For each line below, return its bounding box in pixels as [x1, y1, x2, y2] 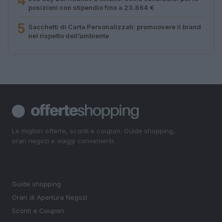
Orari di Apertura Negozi [12, 193, 87, 202]
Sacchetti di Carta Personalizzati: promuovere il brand [28, 22, 201, 31]
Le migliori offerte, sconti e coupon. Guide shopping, [12, 126, 175, 135]
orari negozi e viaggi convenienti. [12, 136, 115, 145]
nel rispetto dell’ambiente [28, 31, 109, 40]
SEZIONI [12, 166, 40, 174]
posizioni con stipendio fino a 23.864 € [28, 3, 154, 11]
